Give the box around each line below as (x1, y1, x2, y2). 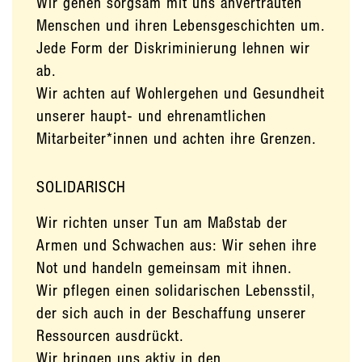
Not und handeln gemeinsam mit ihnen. (36, 258, 293, 276)
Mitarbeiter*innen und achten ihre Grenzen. (36, 128, 317, 147)
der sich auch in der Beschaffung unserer (36, 303, 306, 322)
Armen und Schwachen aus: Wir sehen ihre (36, 235, 317, 254)
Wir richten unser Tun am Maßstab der (36, 213, 288, 231)
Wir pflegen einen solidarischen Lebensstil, (36, 280, 316, 299)
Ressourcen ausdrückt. (36, 326, 184, 344)
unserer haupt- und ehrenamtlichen (36, 106, 267, 124)
